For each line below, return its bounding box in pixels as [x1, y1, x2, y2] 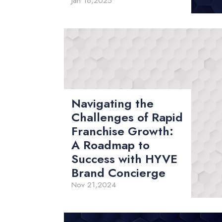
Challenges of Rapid [71, 109, 183, 126]
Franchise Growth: [71, 122, 174, 140]
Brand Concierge [71, 164, 166, 182]
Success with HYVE [71, 150, 178, 168]
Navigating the [71, 95, 154, 112]
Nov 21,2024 [71, 179, 116, 191]
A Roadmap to [71, 136, 150, 154]
